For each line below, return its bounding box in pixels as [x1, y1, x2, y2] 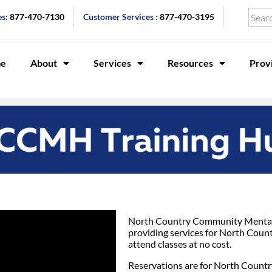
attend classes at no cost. [127, 238, 231, 250]
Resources [167, 56, 213, 69]
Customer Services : [83, 12, 160, 22]
